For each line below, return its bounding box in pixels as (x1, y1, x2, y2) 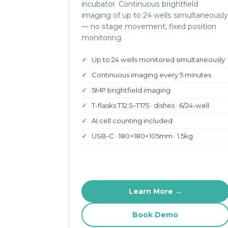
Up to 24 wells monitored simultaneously (92, 55, 225, 64)
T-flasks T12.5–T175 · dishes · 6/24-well (92, 101, 209, 109)
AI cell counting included (92, 117, 173, 125)
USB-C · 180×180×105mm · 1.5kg (92, 132, 193, 140)
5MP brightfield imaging (92, 86, 170, 94)
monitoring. (81, 34, 123, 42)
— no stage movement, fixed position (81, 22, 216, 31)
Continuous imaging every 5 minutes (92, 71, 211, 79)
